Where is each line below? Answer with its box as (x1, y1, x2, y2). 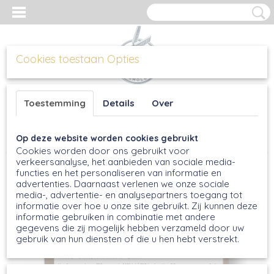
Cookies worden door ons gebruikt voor (16, 145, 190, 157)
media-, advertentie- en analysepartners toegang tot (16, 189, 242, 201)
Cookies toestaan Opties (16, 52, 139, 66)
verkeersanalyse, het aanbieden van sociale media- (16, 156, 235, 168)
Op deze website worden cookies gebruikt (16, 133, 198, 144)
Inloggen (6, 86, 45, 98)
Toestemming (24, 97, 86, 109)
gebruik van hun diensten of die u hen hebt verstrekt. (16, 233, 239, 245)
